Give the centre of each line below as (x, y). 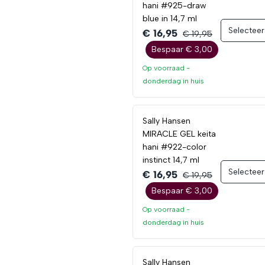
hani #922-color (174, 147)
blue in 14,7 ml (170, 19)
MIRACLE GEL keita (179, 134)
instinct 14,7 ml (171, 160)
